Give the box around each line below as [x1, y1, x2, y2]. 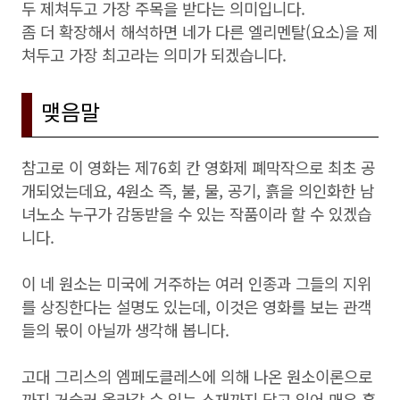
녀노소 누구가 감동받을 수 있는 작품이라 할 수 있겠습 [21, 202, 371, 225]
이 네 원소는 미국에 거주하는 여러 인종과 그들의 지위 [21, 271, 371, 295]
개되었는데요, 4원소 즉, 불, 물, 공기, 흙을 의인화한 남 [21, 179, 374, 202]
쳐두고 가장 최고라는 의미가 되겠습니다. [21, 43, 287, 66]
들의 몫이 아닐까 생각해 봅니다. [21, 318, 229, 341]
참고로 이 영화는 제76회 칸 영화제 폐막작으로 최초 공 [21, 155, 375, 179]
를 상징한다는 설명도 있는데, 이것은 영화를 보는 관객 [21, 295, 371, 318]
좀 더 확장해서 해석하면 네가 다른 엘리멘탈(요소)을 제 [21, 20, 378, 43]
